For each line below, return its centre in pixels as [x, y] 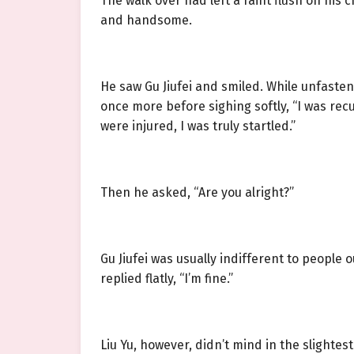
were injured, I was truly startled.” [198, 126]
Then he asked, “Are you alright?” [197, 193]
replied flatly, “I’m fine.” [167, 279]
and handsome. [146, 21]
